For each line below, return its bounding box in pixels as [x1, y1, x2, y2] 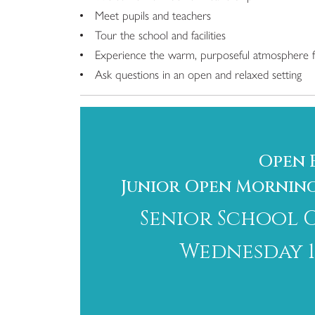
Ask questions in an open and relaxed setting [95, 65, 302, 82]
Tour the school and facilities [95, 26, 226, 43]
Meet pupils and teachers [95, 6, 211, 23]
